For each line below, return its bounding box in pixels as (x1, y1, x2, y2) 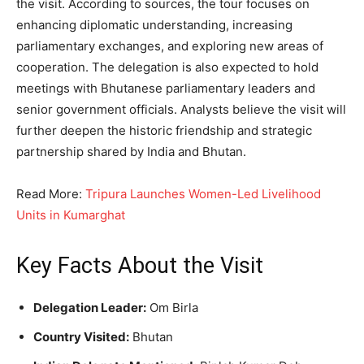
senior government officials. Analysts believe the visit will (16, 102, 346, 118)
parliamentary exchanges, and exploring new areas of (16, 38, 323, 54)
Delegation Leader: (33, 300, 146, 316)
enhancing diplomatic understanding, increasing (16, 17, 292, 33)
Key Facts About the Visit (16, 253, 263, 279)
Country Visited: (33, 329, 129, 345)
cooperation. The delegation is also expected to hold (16, 59, 318, 76)
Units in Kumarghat (16, 207, 125, 223)
